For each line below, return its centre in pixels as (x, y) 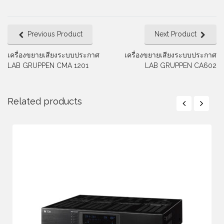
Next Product (175, 34)
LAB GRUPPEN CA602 (181, 66)
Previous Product (55, 34)
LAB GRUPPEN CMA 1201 (48, 66)
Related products (45, 101)
